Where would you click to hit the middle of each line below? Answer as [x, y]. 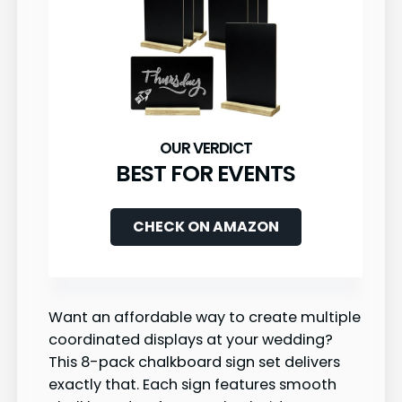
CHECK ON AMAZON [205, 227]
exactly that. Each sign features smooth [192, 384]
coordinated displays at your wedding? [191, 339]
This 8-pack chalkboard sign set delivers [194, 362]
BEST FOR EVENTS [205, 174]
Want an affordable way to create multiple [205, 317]
